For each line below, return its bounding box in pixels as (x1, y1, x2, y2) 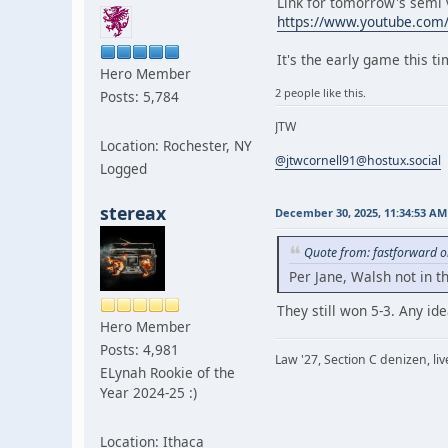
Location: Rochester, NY (100, 135, 252, 155)
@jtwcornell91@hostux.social (275, 151, 441, 169)
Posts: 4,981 (100, 339, 179, 359)
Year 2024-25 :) (100, 382, 197, 402)
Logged (100, 158, 147, 178)
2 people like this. (275, 84, 366, 100)
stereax (100, 200, 166, 225)
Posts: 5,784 (100, 86, 179, 106)
